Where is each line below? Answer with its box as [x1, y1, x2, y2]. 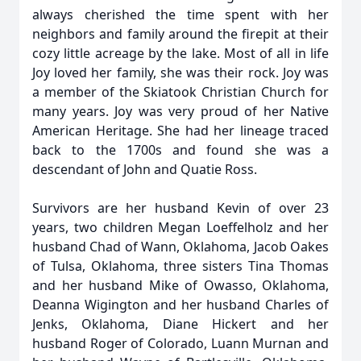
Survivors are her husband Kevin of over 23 [32, 199, 329, 217]
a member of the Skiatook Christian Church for [32, 83, 329, 101]
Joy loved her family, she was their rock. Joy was [32, 64, 329, 81]
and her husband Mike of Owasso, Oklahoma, [32, 276, 329, 294]
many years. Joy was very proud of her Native [32, 102, 329, 120]
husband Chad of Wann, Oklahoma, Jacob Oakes [32, 238, 329, 255]
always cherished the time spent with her [32, 6, 329, 23]
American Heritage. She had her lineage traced [32, 122, 329, 139]
